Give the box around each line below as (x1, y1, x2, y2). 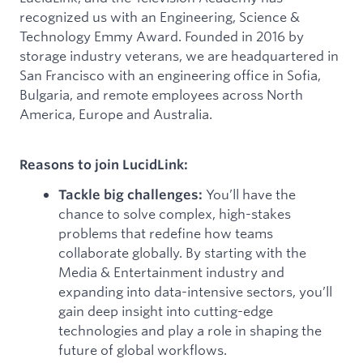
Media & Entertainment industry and (58, 263, 284, 280)
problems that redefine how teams (58, 224, 273, 241)
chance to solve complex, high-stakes (58, 204, 291, 222)
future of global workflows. (58, 340, 227, 358)
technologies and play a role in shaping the (58, 321, 322, 339)
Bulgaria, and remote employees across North (19, 85, 303, 103)
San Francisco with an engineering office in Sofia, (19, 66, 321, 83)
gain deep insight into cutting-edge (58, 301, 273, 319)
